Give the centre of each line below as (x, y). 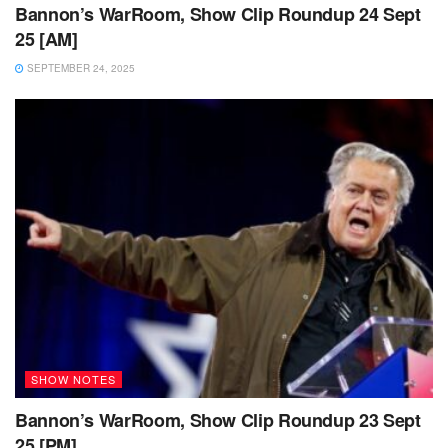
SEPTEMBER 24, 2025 (79, 68)
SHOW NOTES (73, 378)
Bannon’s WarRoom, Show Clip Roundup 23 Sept (218, 419)
